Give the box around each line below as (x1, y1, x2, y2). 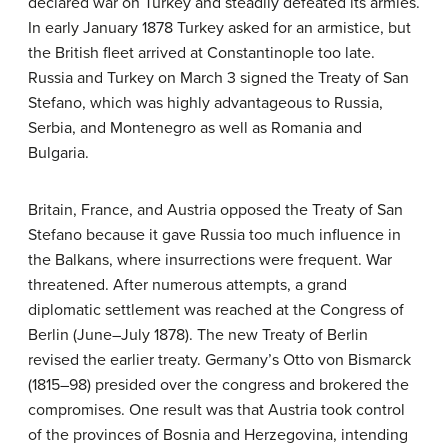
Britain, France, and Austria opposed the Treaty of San (28, 200, 403, 221)
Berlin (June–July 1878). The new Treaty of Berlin (28, 325, 368, 346)
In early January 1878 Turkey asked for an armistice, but (28, 18, 411, 39)
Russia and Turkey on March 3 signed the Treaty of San (28, 68, 409, 89)
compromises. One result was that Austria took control (28, 400, 405, 421)
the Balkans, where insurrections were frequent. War (28, 250, 392, 271)
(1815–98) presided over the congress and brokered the (28, 375, 409, 396)
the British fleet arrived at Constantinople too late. (28, 43, 375, 64)
